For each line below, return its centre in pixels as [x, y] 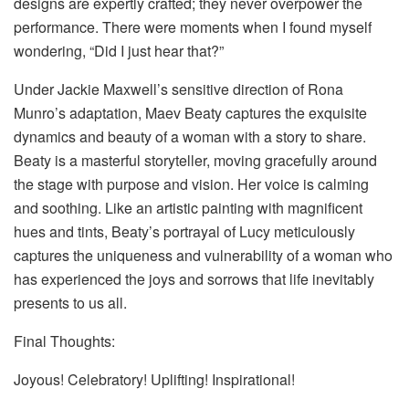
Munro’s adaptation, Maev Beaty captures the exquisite [190, 112]
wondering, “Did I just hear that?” [119, 50]
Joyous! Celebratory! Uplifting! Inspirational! [154, 379]
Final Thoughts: [64, 341]
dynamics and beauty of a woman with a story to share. [190, 136]
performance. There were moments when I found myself [193, 26]
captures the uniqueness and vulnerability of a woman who [203, 255]
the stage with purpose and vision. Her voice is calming [191, 184]
